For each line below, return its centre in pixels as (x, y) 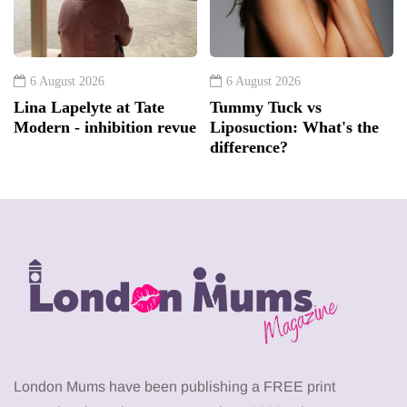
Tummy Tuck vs (266, 107)
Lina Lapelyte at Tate (89, 107)
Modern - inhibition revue (105, 127)
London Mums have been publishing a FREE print (174, 386)
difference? (249, 147)
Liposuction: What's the (294, 127)
